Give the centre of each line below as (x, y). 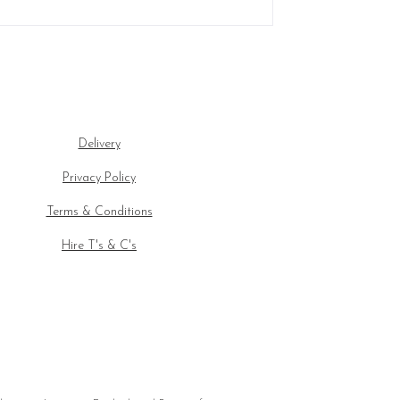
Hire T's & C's (99, 246)
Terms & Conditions (99, 212)
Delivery (99, 144)
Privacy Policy (99, 178)
